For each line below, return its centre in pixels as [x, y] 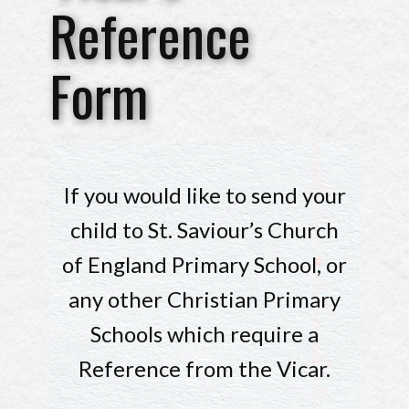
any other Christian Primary [204, 299]
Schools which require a [204, 334]
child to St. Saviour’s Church [204, 230]
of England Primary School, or [204, 265]
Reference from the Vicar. [204, 369]
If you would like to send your [204, 195]
